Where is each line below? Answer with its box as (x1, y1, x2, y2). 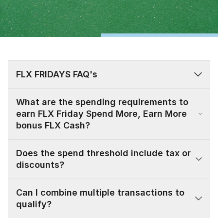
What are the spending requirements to (16, 97, 188, 108)
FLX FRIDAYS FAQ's (16, 69, 97, 80)
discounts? (16, 160, 64, 170)
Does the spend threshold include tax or (16, 148, 191, 159)
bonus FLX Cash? (16, 120, 90, 131)
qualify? (16, 199, 52, 210)
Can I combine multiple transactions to (16, 187, 184, 198)
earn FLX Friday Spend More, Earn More (16, 109, 187, 119)
